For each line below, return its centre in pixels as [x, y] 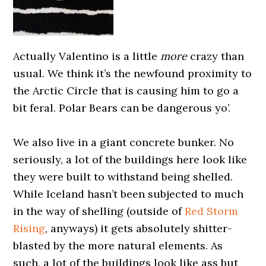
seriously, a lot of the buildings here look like [130, 159]
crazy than [216, 56]
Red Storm [212, 211]
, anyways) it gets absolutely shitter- [139, 228]
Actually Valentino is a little [87, 56]
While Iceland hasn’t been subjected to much [129, 194]
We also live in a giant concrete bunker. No [124, 142]
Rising [29, 228]
